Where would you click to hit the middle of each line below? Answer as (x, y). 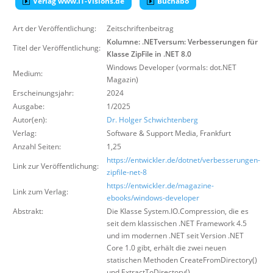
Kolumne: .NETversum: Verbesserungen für (182, 42)
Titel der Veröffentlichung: (57, 48)
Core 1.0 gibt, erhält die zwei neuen (166, 248)
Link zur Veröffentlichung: (56, 166)
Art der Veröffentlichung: (55, 28)
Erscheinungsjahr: (43, 93)
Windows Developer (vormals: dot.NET (172, 67)
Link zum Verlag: (41, 192)
